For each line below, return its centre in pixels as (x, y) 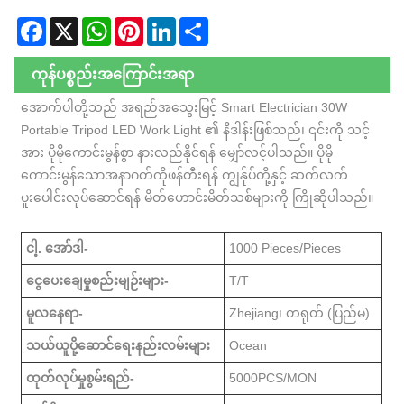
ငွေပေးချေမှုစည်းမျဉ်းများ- (98, 280)
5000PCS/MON (273, 377)
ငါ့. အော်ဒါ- (58, 248)
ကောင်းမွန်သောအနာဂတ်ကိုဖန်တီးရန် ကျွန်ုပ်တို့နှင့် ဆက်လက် (185, 174)
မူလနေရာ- (55, 312)
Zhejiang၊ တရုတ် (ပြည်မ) (300, 312)
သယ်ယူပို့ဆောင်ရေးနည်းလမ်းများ (119, 345)
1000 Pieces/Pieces (285, 248)
